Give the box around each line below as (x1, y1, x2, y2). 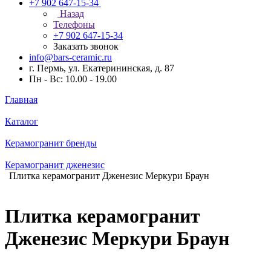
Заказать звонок (53, 41, 119, 51)
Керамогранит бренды (5, 138, 97, 148)
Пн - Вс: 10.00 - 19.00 (29, 74, 117, 84)
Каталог (5, 116, 38, 126)
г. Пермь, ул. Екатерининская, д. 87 (29, 63, 174, 73)
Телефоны (53, 19, 95, 30)
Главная (5, 94, 38, 105)
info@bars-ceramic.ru (29, 52, 112, 62)
